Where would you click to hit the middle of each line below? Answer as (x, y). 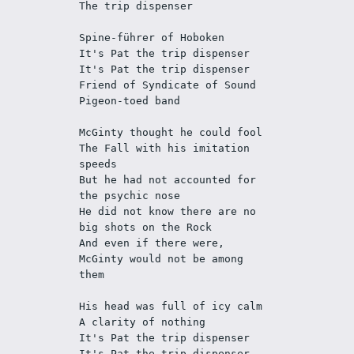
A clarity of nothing (143, 322)
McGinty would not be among (162, 259)
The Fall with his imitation (165, 148)
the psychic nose (130, 196)
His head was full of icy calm (171, 306)
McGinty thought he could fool (171, 132)
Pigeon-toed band (130, 101)
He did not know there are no (168, 211)
